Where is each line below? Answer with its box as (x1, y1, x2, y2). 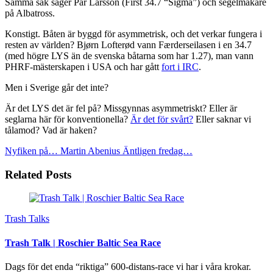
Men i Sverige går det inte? (5, 82, 108, 93)
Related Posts (5, 168, 71, 181)
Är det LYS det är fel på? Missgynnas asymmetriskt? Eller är (5, 102, 237, 113)
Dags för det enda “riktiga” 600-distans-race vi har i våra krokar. (5, 261, 251, 272)
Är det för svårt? (130, 113, 193, 124)
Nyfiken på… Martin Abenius (5, 145, 120, 156)
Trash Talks (5, 213, 49, 224)
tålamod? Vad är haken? (5, 124, 97, 135)
